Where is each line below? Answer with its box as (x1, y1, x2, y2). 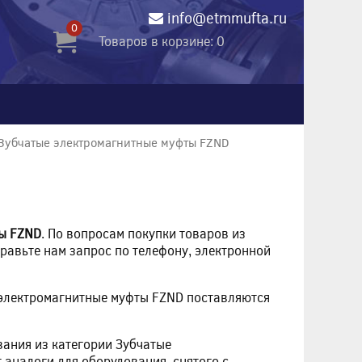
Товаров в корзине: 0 (98, 32, 225, 49)
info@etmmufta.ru (166, 8, 287, 27)
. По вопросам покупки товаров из (41, 224, 246, 242)
